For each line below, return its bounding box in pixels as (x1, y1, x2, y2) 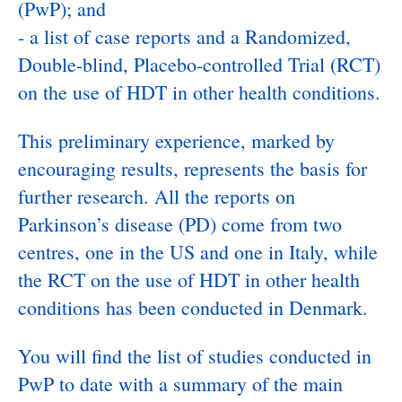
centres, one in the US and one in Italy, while (18, 239, 378, 265)
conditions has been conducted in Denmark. (18, 294, 368, 320)
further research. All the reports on (18, 183, 295, 209)
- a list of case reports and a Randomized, (18, 23, 351, 49)
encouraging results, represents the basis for (18, 155, 367, 181)
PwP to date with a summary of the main (18, 371, 343, 397)
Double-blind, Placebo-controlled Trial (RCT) (18, 51, 380, 77)
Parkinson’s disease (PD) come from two (18, 211, 342, 237)
